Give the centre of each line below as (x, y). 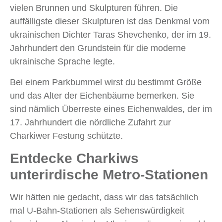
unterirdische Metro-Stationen (109, 175)
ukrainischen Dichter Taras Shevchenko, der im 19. (111, 35)
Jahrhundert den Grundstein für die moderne (98, 48)
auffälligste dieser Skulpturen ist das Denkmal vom (110, 22)
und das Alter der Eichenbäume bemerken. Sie (102, 96)
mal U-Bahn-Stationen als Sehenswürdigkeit (97, 211)
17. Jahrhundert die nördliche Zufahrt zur (90, 123)
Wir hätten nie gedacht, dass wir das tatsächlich (104, 197)
